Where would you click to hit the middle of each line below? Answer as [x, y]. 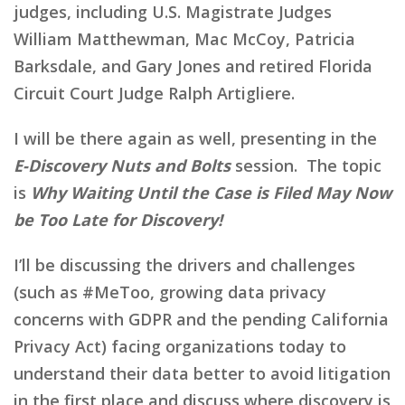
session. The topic [306, 165]
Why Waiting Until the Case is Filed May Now [211, 192]
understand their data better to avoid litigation [202, 373]
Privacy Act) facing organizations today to [180, 346]
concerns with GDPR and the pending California [201, 319]
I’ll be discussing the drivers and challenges [184, 264]
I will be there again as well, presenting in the [195, 138]
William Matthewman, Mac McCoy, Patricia [184, 38]
